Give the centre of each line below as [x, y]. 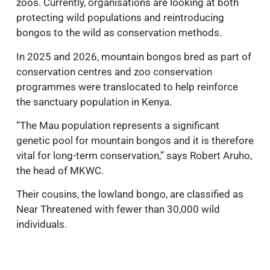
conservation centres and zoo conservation [114, 71]
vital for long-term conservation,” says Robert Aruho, [134, 155]
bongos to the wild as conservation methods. [119, 33]
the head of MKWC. [60, 170]
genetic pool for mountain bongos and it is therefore [135, 140]
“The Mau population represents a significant [118, 125]
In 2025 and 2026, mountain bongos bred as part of [134, 56]
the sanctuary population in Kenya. [94, 102]
